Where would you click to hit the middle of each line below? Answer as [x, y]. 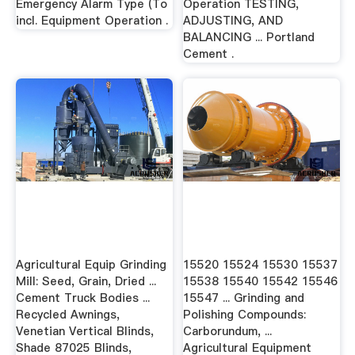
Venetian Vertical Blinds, [84, 332]
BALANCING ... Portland [249, 37]
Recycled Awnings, [67, 315]
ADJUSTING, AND [233, 20]
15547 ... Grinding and [244, 298]
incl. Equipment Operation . [92, 20]
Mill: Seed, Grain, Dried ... [86, 282]
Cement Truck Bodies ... [82, 298]
